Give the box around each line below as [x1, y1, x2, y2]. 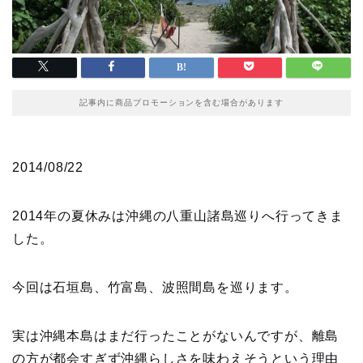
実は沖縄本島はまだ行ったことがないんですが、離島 [12, 329, 340, 344]
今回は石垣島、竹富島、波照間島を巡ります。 [12, 280, 298, 295]
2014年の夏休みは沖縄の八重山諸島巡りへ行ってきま [12, 209, 344, 224]
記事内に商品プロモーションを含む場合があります [79, 98, 284, 108]
